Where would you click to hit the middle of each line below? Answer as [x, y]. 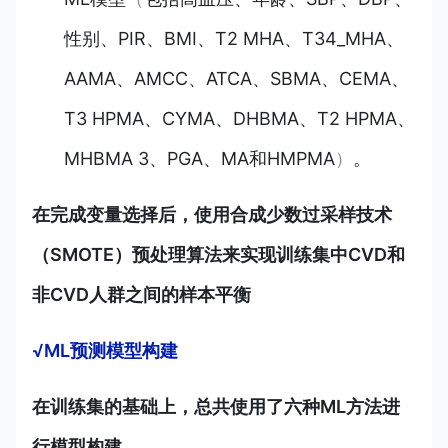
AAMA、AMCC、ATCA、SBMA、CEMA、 [236, 79]
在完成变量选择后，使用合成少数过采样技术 [212, 215]
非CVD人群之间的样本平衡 [141, 295]
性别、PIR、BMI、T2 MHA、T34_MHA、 [234, 39]
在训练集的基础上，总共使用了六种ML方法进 [216, 407]
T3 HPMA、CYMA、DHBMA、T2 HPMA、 [239, 119]
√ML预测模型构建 [105, 351]
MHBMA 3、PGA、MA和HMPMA [199, 159]
